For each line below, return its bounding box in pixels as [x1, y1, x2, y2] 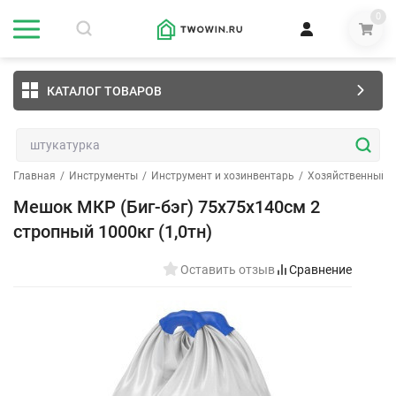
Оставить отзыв [180, 263, 275, 277]
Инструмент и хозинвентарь [151, 170, 294, 182]
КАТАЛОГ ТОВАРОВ [47, 83, 162, 98]
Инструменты [69, 170, 138, 182]
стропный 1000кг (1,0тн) [13, 221, 212, 242]
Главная [13, 170, 56, 182]
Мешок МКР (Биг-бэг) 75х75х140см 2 [13, 196, 320, 217]
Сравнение [289, 263, 352, 277]
